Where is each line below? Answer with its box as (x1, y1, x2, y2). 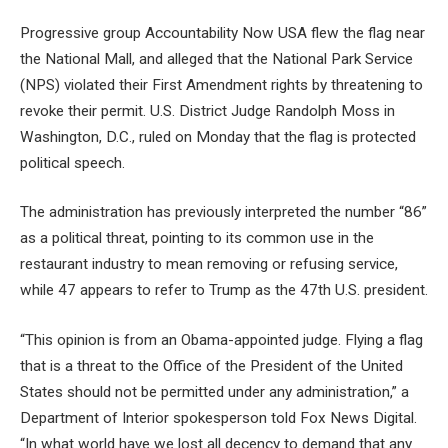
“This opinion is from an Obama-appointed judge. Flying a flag (20, 331, 423, 350)
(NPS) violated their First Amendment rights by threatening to (20, 75, 423, 94)
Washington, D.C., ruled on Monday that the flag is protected (20, 127, 416, 146)
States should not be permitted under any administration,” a (20, 383, 409, 402)
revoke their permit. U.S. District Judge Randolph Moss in (20, 101, 395, 120)
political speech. (20, 153, 125, 172)
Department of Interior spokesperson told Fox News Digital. (20, 409, 417, 428)
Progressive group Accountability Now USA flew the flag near (20, 23, 425, 42)
